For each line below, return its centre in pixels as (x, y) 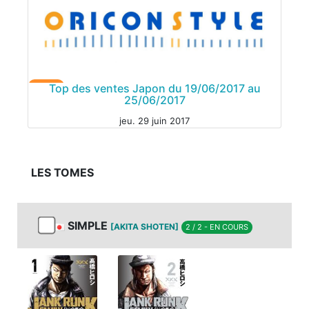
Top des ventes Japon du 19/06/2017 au (154, 89)
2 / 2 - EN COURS (217, 227)
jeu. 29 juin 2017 (154, 121)
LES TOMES (62, 173)
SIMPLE (88, 226)
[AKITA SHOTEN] (144, 227)
